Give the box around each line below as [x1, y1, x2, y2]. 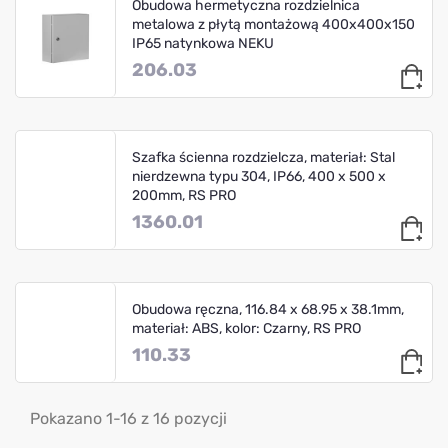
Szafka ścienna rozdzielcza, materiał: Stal [132, 148, 395, 166]
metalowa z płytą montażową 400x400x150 [132, 15, 415, 33]
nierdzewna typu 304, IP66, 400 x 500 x [132, 167, 386, 185]
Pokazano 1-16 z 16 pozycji [30, 408, 227, 428]
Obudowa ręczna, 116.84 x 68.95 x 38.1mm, [132, 300, 404, 318]
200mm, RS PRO [132, 186, 236, 204]
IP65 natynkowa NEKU [132, 34, 274, 52]
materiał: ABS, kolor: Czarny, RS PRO [132, 319, 361, 337]
